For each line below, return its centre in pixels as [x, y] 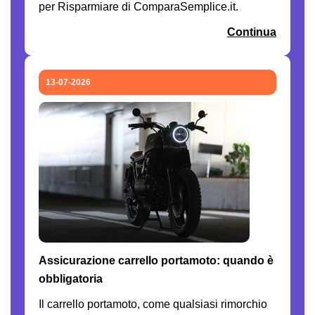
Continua [252, 32]
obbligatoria [71, 278]
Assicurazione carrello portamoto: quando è [156, 260]
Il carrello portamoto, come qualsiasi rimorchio [153, 304]
